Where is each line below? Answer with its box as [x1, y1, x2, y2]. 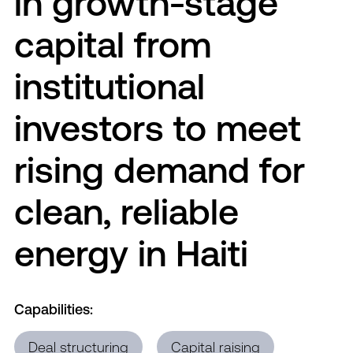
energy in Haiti [14, 231, 248, 273]
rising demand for [14, 147, 305, 190]
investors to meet [14, 106, 301, 148]
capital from [14, 22, 211, 65]
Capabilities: [14, 300, 93, 317]
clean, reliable [14, 189, 239, 232]
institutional [14, 64, 205, 106]
